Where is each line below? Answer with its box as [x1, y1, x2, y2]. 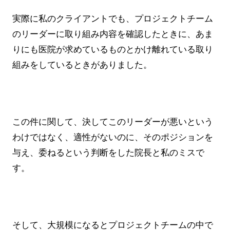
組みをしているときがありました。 [12, 60, 152, 70]
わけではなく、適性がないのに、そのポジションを [12, 132, 213, 143]
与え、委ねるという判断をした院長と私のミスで [12, 148, 204, 158]
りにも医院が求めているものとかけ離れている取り [12, 45, 213, 55]
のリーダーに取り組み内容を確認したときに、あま [12, 29, 213, 40]
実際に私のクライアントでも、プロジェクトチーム [12, 14, 213, 24]
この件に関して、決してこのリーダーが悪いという [12, 117, 213, 127]
